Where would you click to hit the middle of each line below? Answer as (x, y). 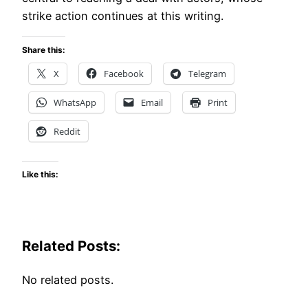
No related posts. (68, 279)
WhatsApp (75, 102)
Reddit (67, 131)
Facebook (124, 73)
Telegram (207, 73)
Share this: (44, 49)
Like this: (40, 174)
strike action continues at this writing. (123, 16)
